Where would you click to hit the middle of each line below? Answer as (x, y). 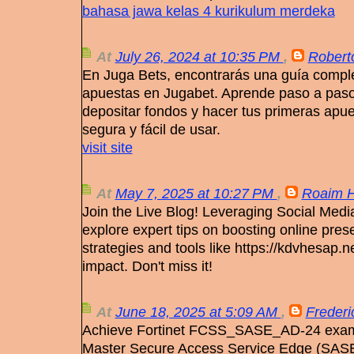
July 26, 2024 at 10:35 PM (199, 57)
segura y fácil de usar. (151, 130)
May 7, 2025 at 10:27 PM (196, 194)
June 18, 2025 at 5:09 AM (198, 312)
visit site (107, 148)
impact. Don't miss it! (147, 266)
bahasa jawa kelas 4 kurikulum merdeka (208, 11)
